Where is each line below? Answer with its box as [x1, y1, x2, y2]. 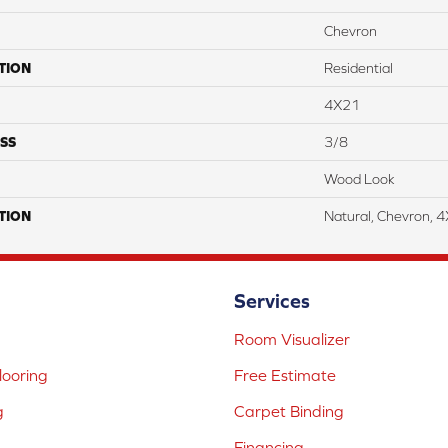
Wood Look [324, 171, 395, 188]
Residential [324, 60, 393, 77]
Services [234, 289, 310, 313]
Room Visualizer [234, 330, 350, 349]
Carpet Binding [234, 402, 344, 421]
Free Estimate [234, 366, 336, 385]
